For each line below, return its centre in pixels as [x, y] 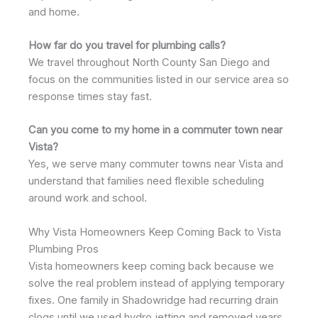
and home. [54, 12]
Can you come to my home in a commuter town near [155, 130]
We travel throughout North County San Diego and [149, 63]
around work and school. [88, 198]
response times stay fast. [90, 97]
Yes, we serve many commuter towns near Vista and [156, 164]
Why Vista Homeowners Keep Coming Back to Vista [155, 232]
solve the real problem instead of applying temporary [157, 283]
